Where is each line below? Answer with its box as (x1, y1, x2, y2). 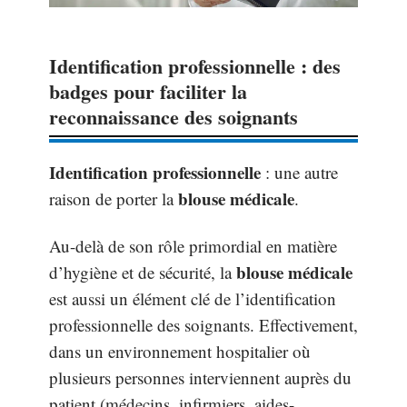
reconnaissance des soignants (49, 102, 298, 133)
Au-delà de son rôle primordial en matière (49, 233, 337, 257)
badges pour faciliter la (49, 76, 247, 107)
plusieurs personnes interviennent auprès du (49, 365, 352, 389)
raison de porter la (49, 187, 178, 211)
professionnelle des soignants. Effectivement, (49, 313, 358, 336)
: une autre (261, 161, 338, 184)
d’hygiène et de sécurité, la (49, 260, 236, 283)
